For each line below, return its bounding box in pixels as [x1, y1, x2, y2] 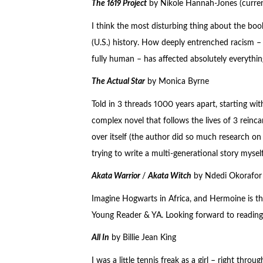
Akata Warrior [91, 172, 142, 181]
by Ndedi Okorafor [191, 172, 262, 181]
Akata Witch [147, 172, 191, 181]
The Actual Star [91, 77, 145, 86]
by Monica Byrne [144, 77, 209, 86]
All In [91, 234, 109, 242]
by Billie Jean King [109, 234, 176, 242]
